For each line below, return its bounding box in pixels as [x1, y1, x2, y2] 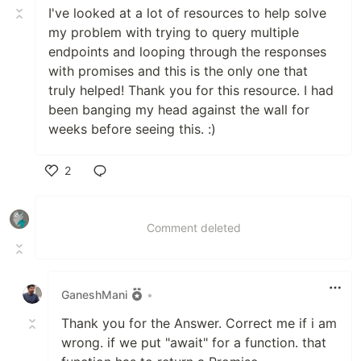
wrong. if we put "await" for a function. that [61, 334, 326, 351]
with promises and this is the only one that [48, 63, 308, 80]
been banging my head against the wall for [48, 102, 309, 118]
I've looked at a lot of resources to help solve [48, 5, 326, 22]
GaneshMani [61, 287, 127, 301]
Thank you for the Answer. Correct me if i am [61, 315, 337, 332]
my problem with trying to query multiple [48, 24, 299, 41]
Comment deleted [146, 221, 241, 235]
